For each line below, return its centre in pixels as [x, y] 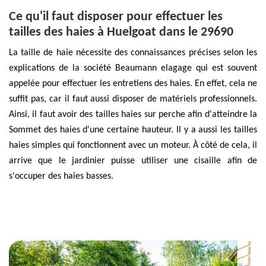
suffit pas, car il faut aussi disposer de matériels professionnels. [133, 99]
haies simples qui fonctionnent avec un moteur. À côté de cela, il [133, 145]
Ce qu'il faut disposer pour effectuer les [116, 17]
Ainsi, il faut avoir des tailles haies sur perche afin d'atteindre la [133, 114]
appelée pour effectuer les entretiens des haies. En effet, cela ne [133, 83]
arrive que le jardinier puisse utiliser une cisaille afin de [133, 161]
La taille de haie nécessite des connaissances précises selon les [133, 53]
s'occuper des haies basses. [61, 176]
